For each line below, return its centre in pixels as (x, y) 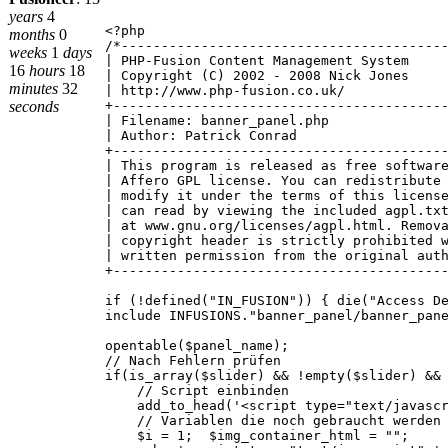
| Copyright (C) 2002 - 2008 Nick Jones (257, 75)
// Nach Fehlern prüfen (193, 360)
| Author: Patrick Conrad (201, 135)
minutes (33, 88)
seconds (34, 106)
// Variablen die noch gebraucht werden (273, 420)
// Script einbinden (197, 390)
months (32, 34)
